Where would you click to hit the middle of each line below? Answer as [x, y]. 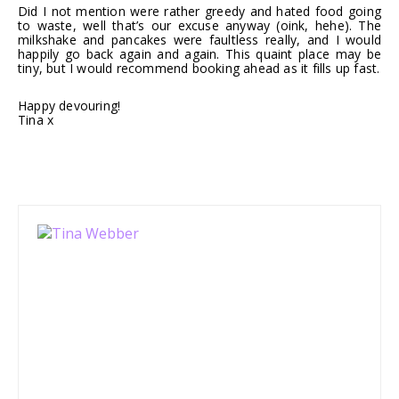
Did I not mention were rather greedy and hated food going [199, 11]
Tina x [36, 119]
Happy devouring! [69, 105]
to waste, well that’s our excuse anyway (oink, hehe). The [199, 25]
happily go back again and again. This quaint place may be [199, 53]
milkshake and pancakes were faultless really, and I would [199, 39]
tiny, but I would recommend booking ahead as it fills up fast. [199, 68]
